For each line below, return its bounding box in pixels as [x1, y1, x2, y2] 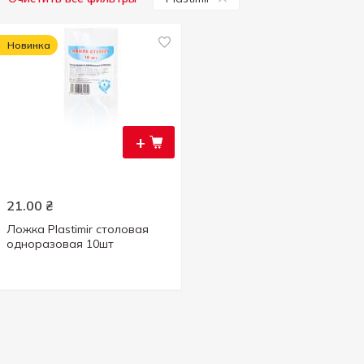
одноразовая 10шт [6, 236, 114, 251]
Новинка [7, 39, 50, 51]
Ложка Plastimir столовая [6, 222, 149, 236]
